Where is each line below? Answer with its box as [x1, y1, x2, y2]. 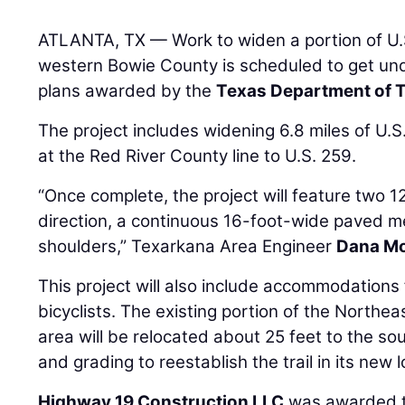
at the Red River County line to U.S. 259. [38, 146, 357, 167]
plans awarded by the [38, 80, 217, 102]
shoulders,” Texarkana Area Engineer [38, 236, 337, 258]
